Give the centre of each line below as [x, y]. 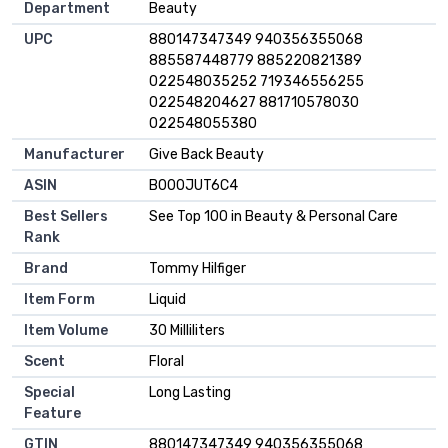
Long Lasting [190, 393]
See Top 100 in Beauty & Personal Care [273, 217]
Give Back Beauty [206, 155]
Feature [52, 414]
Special [49, 393]
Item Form [59, 300]
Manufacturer [74, 155]
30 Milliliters [187, 331]
